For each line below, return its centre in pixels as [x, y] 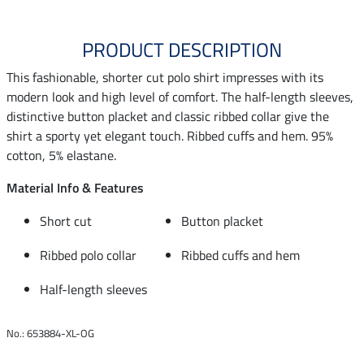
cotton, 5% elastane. [61, 155]
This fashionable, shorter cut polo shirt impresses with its [165, 77]
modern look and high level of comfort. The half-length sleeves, [180, 96]
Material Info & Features [75, 187]
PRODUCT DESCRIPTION [182, 49]
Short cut [66, 221]
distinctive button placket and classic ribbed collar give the [168, 116]
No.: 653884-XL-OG [50, 333]
